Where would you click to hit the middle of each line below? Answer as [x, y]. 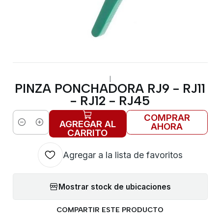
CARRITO [88, 133]
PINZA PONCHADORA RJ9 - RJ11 [110, 88]
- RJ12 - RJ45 [110, 100]
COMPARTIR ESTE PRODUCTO [110, 210]
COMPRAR [167, 118]
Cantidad [28, 128]
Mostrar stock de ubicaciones [115, 187]
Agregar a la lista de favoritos [123, 155]
